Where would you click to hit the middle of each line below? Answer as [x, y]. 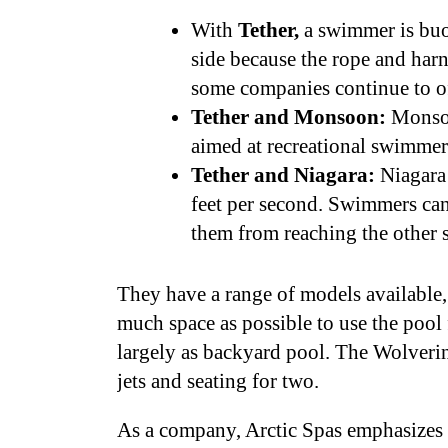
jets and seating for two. [220, 381]
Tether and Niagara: [283, 175]
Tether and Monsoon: [288, 117]
